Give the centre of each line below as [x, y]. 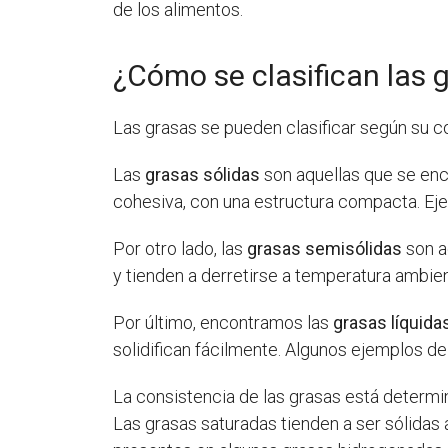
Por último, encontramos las [223, 322]
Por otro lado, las [180, 248]
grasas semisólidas [325, 248]
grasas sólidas [203, 174]
